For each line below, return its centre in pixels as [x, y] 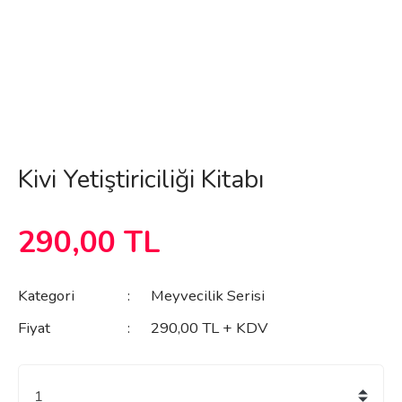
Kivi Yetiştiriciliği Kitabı [141, 179]
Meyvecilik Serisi [207, 296]
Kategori [46, 296]
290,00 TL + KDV [209, 328]
